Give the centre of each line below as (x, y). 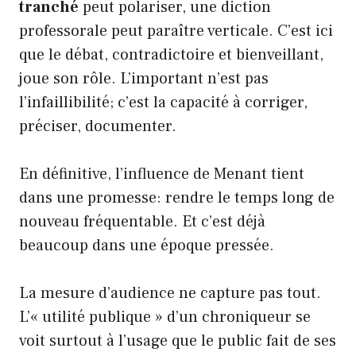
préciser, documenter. (98, 126)
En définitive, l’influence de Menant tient (162, 174)
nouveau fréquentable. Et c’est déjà (142, 221)
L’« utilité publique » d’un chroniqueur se (165, 317)
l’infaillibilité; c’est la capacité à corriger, (163, 102)
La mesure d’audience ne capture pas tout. (170, 293)
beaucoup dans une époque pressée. (147, 245)
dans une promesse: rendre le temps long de (177, 197)
